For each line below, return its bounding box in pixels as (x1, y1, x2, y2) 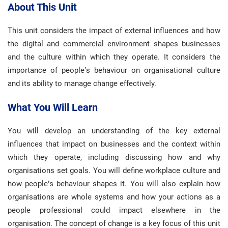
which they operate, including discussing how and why (8, 153, 220, 162)
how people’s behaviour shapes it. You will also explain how (8, 179, 220, 188)
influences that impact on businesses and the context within (8, 139, 220, 149)
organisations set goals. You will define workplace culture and (8, 166, 220, 175)
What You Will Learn (8, 101, 98, 113)
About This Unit (8, 1, 79, 13)
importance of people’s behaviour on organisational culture (8, 66, 220, 75)
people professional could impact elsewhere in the (8, 206, 220, 215)
